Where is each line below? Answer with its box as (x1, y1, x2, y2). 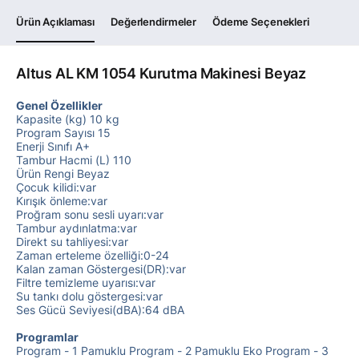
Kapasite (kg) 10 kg (16, 112, 119, 126)
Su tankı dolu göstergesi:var (16, 289, 163, 303)
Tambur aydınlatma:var (16, 221, 137, 235)
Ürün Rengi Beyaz (16, 167, 110, 180)
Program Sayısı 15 (16, 126, 111, 139)
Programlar (16, 330, 79, 344)
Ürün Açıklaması (16, 14, 95, 28)
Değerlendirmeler (111, 14, 196, 28)
